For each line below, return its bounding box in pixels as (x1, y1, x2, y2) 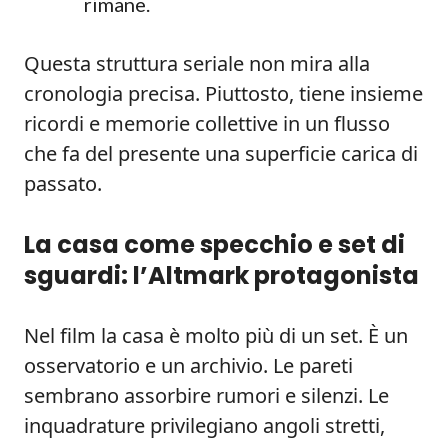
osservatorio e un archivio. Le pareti (24, 352, 353, 379)
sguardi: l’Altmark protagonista (24, 259, 419, 292)
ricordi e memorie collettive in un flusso (24, 110, 390, 137)
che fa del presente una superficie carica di (24, 140, 418, 167)
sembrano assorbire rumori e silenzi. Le (24, 382, 389, 409)
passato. (24, 170, 102, 197)
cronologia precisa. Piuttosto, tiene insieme (24, 80, 423, 107)
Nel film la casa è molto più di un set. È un (24, 322, 408, 349)
